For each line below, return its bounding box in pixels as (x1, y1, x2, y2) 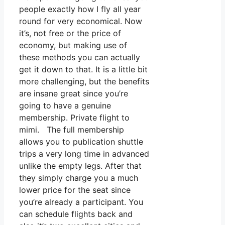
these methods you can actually (19, 52, 140, 63)
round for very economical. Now (19, 16, 142, 27)
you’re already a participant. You (19, 197, 143, 207)
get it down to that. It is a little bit (19, 64, 148, 75)
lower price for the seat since (19, 185, 131, 195)
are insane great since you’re (19, 88, 128, 99)
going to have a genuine (19, 100, 111, 111)
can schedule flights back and (19, 209, 133, 219)
